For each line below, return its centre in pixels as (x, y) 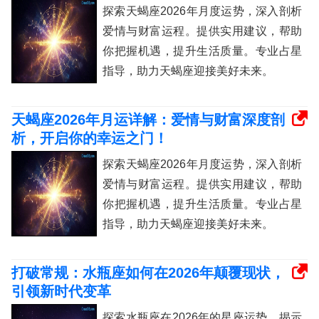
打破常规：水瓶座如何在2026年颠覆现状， (148, 273)
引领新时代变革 (61, 292)
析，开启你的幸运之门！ (90, 138)
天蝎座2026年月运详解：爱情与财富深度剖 (148, 120)
